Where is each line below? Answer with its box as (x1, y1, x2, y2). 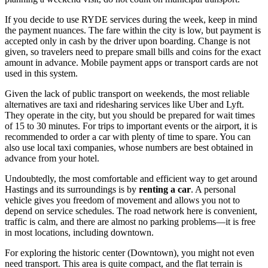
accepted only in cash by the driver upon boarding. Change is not (5, 36, 250, 47)
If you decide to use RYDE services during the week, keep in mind (5, 14, 257, 25)
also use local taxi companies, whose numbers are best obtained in (5, 142, 253, 153)
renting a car (139, 184, 191, 195)
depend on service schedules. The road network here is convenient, (5, 206, 257, 217)
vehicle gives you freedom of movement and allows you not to (5, 195, 240, 206)
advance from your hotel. (5, 153, 99, 164)
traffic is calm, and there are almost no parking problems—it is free (5, 217, 255, 227)
